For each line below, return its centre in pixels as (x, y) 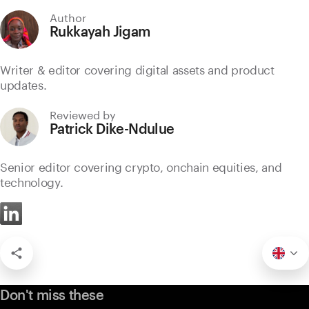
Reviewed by (83, 113)
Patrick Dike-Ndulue (112, 128)
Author (68, 16)
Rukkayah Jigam (100, 31)
